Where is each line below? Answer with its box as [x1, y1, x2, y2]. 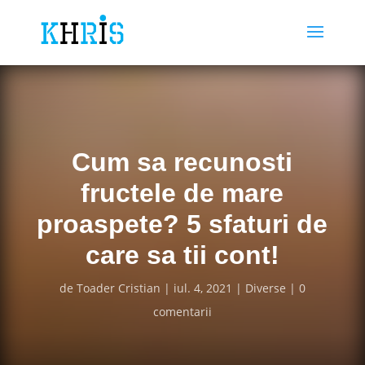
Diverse [244, 280, 286, 296]
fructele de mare [81, 178, 284, 208]
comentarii [152, 304, 212, 319]
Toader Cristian [76, 280, 161, 296]
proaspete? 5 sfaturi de [37, 209, 328, 239]
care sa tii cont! [85, 240, 279, 270]
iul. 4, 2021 [173, 280, 232, 296]
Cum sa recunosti [72, 147, 293, 177]
